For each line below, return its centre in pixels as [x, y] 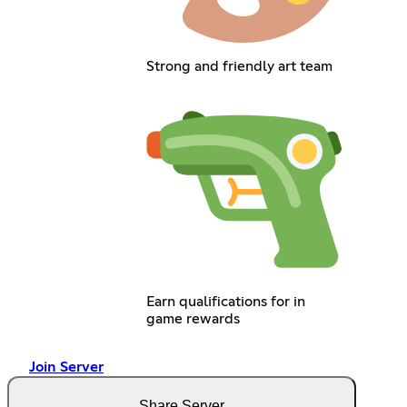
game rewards [193, 318]
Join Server [66, 367]
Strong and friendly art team [239, 66]
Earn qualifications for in [225, 301]
